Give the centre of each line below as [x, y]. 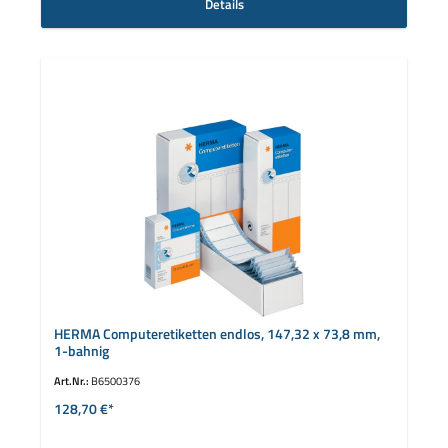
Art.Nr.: [72, 380]
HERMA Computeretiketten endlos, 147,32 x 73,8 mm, [216, 334]
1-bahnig [81, 351]
